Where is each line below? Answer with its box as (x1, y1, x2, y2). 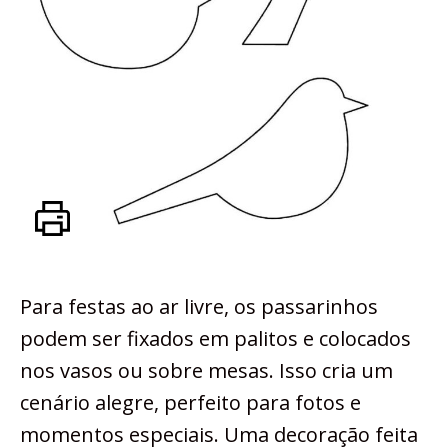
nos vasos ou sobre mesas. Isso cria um (20, 356, 393, 384)
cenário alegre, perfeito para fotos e (20, 388, 361, 416)
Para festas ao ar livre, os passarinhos (20, 292, 378, 320)
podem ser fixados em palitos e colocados (20, 324, 411, 352)
